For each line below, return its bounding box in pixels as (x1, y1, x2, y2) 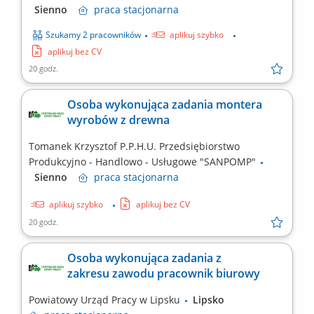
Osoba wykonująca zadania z (67, 250, 221, 266)
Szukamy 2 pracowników (46, 29, 141, 41)
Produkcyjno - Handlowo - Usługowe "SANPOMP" (29, 155, 259, 169)
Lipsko (193, 293, 233, 307)
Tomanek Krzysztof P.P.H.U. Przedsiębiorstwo (29, 139, 240, 153)
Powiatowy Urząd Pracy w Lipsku (29, 293, 183, 307)
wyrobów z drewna (67, 112, 170, 128)
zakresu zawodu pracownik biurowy (67, 266, 260, 282)
